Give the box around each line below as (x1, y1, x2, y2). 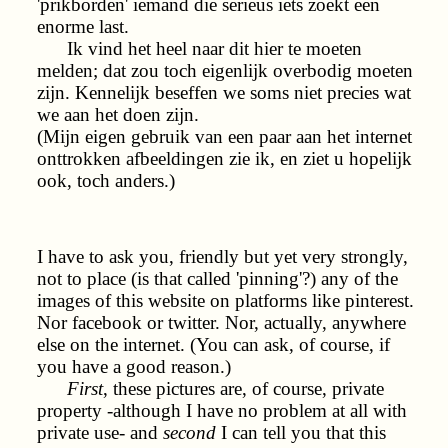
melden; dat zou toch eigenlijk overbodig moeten (37, 59, 413, 81)
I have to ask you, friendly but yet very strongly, (37, 245, 408, 267)
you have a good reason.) (37, 355, 231, 377)
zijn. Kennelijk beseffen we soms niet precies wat (37, 81, 411, 103)
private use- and (37, 421, 163, 443)
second (163, 421, 216, 443)
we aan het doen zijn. (37, 103, 199, 125)
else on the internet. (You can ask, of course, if (37, 333, 390, 355)
